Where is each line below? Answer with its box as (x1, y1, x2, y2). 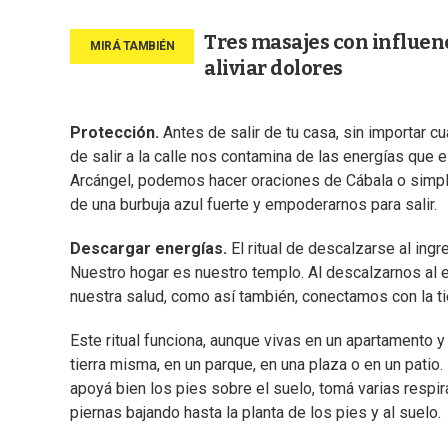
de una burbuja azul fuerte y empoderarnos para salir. (70, 195, 437, 215)
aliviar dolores (204, 56, 343, 81)
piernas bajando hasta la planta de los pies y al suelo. (70, 403, 441, 423)
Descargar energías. (70, 239, 231, 259)
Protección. (70, 123, 159, 143)
